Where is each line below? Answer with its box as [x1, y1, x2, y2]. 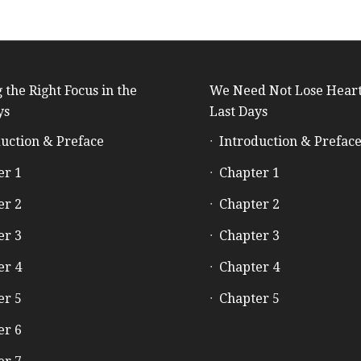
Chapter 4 [219, 259, 280, 275]
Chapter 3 [219, 227, 280, 243]
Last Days [210, 103, 268, 119]
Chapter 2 [219, 196, 280, 212]
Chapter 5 [219, 290, 280, 306]
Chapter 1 [219, 164, 280, 180]
